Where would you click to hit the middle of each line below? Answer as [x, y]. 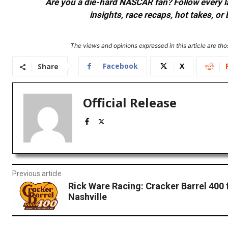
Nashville [87, 197]
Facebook [120, 66]
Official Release [130, 103]
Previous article [37, 174]
